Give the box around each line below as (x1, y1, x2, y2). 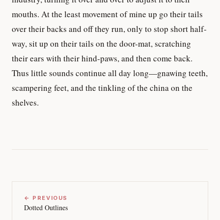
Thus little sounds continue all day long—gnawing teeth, (12, 67, 208, 79)
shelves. (12, 96, 39, 108)
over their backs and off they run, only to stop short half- (12, 23, 207, 34)
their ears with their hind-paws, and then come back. (12, 52, 192, 64)
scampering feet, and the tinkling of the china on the (12, 82, 192, 93)
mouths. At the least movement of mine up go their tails (12, 8, 203, 20)
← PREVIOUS (24, 194, 68, 201)
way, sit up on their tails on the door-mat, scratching (12, 37, 191, 49)
